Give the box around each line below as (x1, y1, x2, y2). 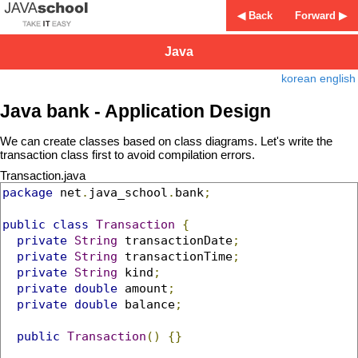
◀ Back (237, 10, 272, 22)
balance (117, 297, 175, 312)
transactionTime (117, 249, 233, 264)
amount (117, 281, 168, 296)
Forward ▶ (295, 10, 347, 22)
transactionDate (117, 233, 233, 248)
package (2, 185, 53, 200)
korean (281, 72, 316, 85)
